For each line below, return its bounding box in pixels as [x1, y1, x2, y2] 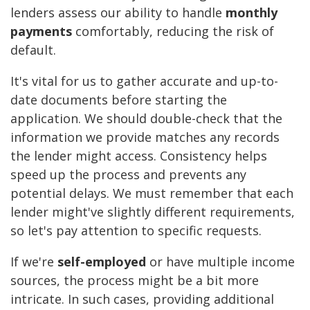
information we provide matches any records [10, 129, 280, 146]
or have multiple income [146, 253, 295, 271]
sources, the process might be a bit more [10, 272, 259, 289]
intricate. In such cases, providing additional [10, 291, 274, 308]
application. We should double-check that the [10, 110, 282, 127]
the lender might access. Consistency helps [10, 147, 267, 165]
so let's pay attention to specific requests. [10, 222, 262, 239]
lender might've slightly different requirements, [10, 203, 295, 221]
